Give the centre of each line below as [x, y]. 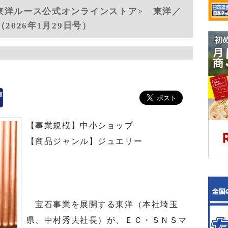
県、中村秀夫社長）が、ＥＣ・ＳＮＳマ [107, 220]
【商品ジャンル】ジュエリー [84, 141]
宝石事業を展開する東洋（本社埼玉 [102, 204]
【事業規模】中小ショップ [80, 125]
